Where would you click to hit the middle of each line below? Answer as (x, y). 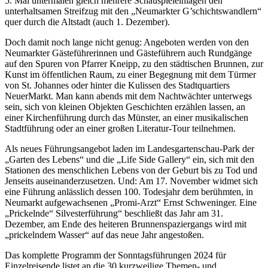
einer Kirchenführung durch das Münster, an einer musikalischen (127, 118)
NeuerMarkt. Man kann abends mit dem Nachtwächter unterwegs (128, 96)
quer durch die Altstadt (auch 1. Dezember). (87, 22)
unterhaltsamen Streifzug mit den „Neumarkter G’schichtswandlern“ (133, 11)
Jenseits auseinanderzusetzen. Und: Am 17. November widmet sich (131, 181)
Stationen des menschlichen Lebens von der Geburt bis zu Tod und (131, 170)
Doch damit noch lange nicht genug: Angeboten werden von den (127, 42)
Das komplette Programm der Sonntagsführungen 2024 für (115, 255)
